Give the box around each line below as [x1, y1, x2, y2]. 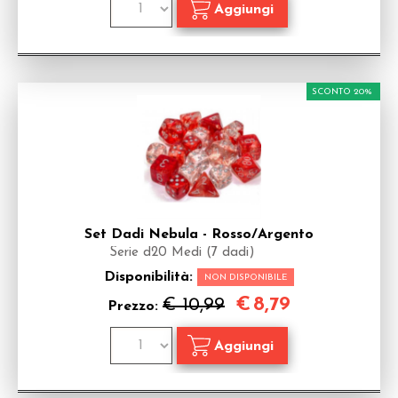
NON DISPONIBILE [204, 273, 287, 283]
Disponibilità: [104, 270, 197, 284]
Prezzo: [107, 299, 163, 314]
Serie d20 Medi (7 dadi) [109, 246, 255, 259]
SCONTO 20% [312, 87, 372, 97]
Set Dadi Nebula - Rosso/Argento [84, 227, 314, 242]
